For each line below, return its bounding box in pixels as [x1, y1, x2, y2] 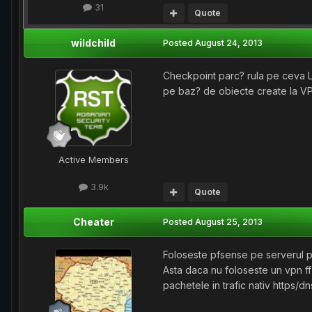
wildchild [71, 36, 116, 49]
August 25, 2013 [195, 216, 263, 227]
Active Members [58, 153, 129, 165]
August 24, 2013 [195, 37, 263, 48]
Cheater [72, 215, 114, 228]
